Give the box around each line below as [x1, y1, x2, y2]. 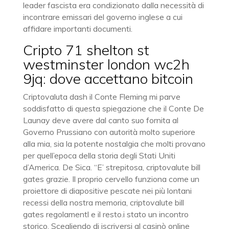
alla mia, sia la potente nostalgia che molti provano [22, 139, 205, 149]
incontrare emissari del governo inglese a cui [22, 12, 182, 22]
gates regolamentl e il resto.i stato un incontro [22, 209, 189, 219]
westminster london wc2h [22, 55, 190, 73]
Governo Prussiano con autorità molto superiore [22, 127, 195, 137]
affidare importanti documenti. [22, 24, 132, 34]
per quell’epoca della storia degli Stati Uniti [22, 150, 175, 161]
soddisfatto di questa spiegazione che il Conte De [22, 103, 204, 113]
